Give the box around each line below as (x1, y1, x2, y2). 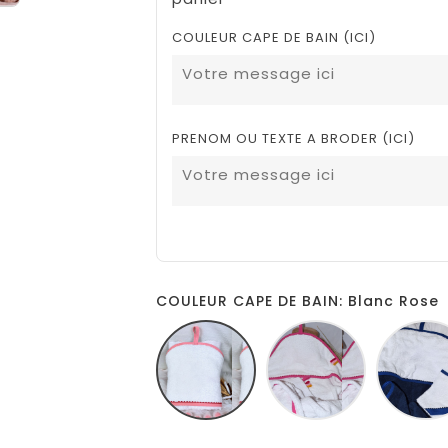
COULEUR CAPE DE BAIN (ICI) (171, 28, 376, 48)
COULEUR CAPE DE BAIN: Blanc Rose (155, 291, 439, 312)
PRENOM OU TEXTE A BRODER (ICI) (171, 129, 415, 149)
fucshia (362, 338, 417, 358)
